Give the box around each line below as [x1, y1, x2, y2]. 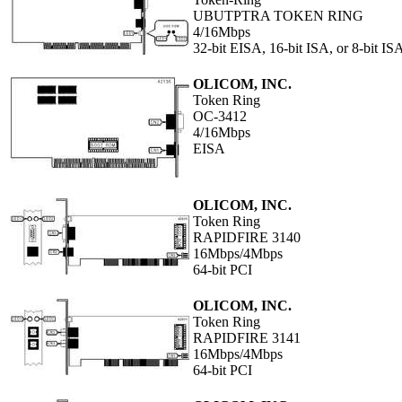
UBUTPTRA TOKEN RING [193, 8, 363, 24]
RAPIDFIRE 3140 [193, 230, 301, 246]
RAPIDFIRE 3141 [193, 330, 301, 346]
